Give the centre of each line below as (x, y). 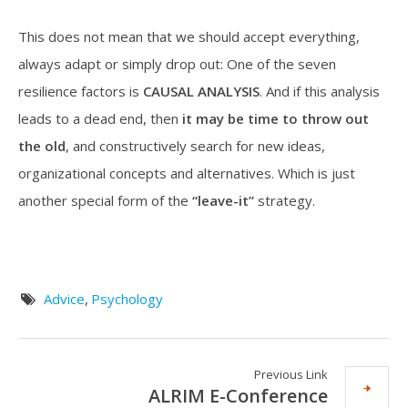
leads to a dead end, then (100, 118)
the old (42, 145)
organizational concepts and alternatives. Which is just (187, 173)
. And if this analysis (320, 91)
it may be (213, 118)
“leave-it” (225, 200)
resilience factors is (81, 91)
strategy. (286, 200)
